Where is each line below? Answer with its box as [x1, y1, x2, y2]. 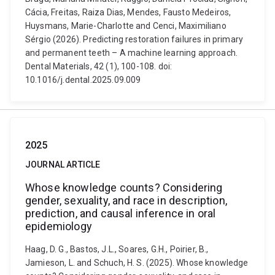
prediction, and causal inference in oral [25, 207, 216, 220]
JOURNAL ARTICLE [25, 160, 101, 169]
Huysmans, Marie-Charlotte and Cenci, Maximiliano [25, 21, 227, 31]
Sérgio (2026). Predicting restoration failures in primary [25, 34, 244, 44]
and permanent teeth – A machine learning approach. [25, 48, 238, 58]
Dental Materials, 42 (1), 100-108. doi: [25, 61, 172, 71]
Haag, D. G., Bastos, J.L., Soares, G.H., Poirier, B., [25, 244, 209, 254]
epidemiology [25, 220, 92, 233]
